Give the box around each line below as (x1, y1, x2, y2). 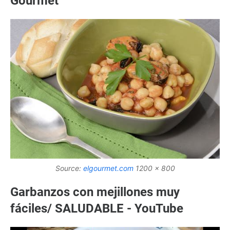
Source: (55, 163, 83, 172)
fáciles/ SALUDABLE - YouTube (10, 201, 183, 216)
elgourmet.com (83, 163, 133, 172)
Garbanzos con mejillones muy (10, 184, 180, 199)
